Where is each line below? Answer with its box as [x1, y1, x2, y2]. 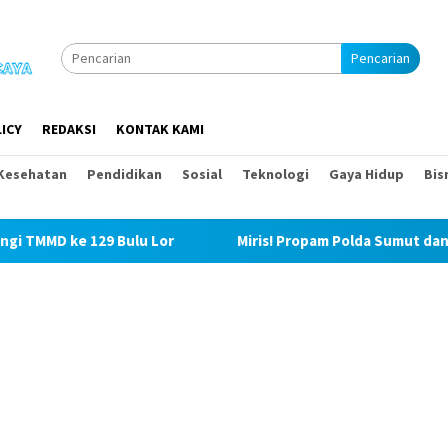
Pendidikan [87, 165, 162, 183]
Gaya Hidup [329, 165, 404, 183]
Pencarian [351, 49, 410, 67]
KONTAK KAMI [116, 120, 204, 138]
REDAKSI [42, 120, 96, 138]
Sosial [182, 165, 222, 183]
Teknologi [242, 165, 309, 183]
